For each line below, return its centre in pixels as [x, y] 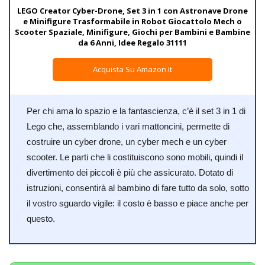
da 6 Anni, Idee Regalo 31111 [132, 43]
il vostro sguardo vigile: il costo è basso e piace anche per [138, 203]
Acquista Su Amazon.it [132, 70]
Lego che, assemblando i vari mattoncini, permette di [128, 127]
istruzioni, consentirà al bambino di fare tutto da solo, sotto [138, 188]
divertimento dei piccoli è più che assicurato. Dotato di [130, 173]
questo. [41, 219]
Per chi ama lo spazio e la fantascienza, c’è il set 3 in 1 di [136, 111]
